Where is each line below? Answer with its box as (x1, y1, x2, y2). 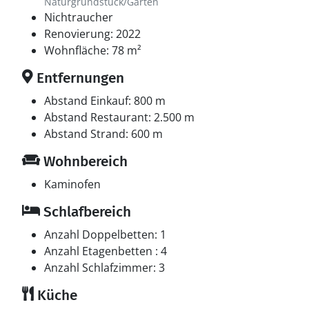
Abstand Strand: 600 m (44, 126, 163, 141)
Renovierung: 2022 (44, 26, 141, 41)
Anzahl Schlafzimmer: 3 (44, 260, 165, 275)
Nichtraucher (44, 10, 113, 25)
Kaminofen (44, 177, 101, 192)
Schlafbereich (40, 203, 131, 221)
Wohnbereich (40, 152, 128, 170)
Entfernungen (33, 69, 124, 87)
